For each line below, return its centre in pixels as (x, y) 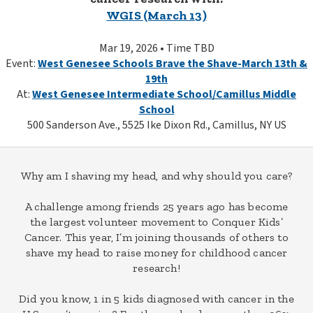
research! (156, 268)
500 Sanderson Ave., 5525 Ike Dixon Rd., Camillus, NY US (156, 125)
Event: (22, 64)
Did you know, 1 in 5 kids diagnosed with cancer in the (156, 299)
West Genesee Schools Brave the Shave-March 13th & (173, 64)
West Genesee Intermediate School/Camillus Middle (164, 94)
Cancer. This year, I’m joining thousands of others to (156, 237)
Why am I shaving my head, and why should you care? (156, 176)
